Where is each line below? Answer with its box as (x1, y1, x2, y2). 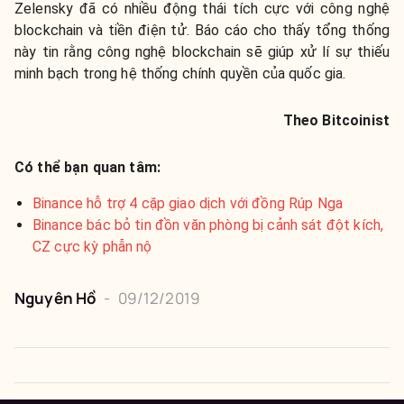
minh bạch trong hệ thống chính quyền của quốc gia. (14, 64, 346, 82)
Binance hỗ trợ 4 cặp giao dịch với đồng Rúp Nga (32, 194, 344, 212)
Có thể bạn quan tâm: (14, 158, 161, 176)
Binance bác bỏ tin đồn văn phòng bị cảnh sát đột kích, (32, 216, 384, 234)
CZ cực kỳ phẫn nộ (32, 237, 152, 255)
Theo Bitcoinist (282, 111, 390, 129)
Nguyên (14, 287, 73, 308)
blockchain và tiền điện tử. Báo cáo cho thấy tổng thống (14, 21, 390, 39)
